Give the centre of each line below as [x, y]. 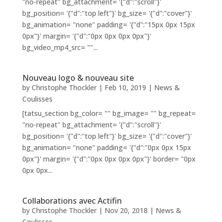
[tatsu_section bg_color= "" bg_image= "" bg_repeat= [109, 113]
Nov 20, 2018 [126, 211]
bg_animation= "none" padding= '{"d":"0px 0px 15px [107, 148]
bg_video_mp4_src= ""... [60, 48]
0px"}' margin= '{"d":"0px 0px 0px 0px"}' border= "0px [109, 159]
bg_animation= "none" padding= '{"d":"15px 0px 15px [109, 25]
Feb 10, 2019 [125, 88]
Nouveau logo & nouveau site [78, 78]
